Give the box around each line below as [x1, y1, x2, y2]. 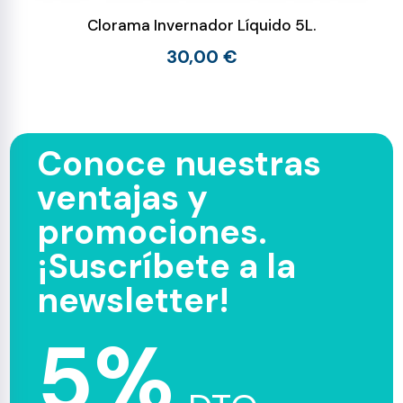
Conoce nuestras [37, 141, 322, 186]
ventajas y [37, 175, 209, 220]
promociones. [37, 210, 268, 255]
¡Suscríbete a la [37, 244, 297, 289]
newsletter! [37, 278, 230, 323]
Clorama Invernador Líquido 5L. [87, 15, 316, 35]
